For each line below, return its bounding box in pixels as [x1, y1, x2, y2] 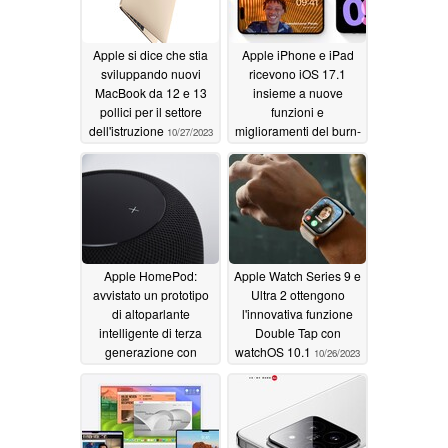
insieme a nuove [252, 84, 343, 102]
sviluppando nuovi [100, 65, 201, 83]
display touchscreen [96, 362, 205, 380]
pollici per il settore [99, 103, 202, 121]
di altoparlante [111, 305, 190, 323]
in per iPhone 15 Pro [241, 141, 354, 159]
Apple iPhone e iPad [241, 46, 354, 64]
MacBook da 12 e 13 [94, 84, 207, 102]
